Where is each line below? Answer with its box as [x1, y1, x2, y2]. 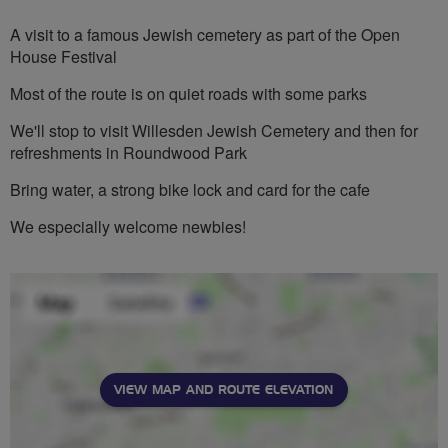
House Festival [10, 44, 117, 68]
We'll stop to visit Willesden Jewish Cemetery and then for [10, 118, 418, 142]
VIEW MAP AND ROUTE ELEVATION [114, 383, 333, 396]
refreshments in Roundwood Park [10, 140, 247, 164]
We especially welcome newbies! [10, 214, 246, 238]
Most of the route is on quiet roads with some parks [10, 81, 367, 105]
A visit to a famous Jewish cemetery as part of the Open [10, 22, 400, 46]
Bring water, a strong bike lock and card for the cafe [10, 177, 370, 201]
